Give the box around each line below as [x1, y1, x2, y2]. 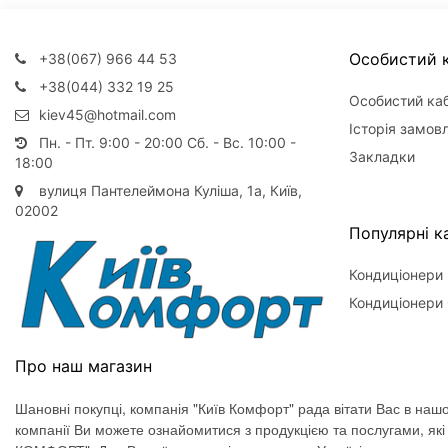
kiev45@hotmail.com [35, 106, 176, 124]
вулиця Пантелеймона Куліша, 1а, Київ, [35, 182, 302, 200]
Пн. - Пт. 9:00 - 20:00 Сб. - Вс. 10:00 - [35, 134, 296, 152]
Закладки [348, 148, 415, 166]
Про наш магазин [15, 355, 152, 376]
